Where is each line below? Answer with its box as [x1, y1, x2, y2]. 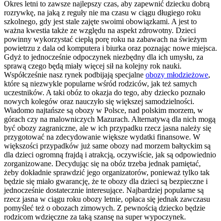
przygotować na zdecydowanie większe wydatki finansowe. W [4, 132, 200, 141]
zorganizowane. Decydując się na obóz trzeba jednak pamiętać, [4, 159, 201, 168]
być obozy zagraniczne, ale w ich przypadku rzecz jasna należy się [4, 123, 211, 132]
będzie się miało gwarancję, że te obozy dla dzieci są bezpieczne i [4, 177, 208, 185]
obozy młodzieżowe [146, 70, 208, 79]
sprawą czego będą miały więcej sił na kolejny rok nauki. [4, 61, 182, 70]
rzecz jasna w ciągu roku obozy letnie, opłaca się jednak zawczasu [4, 194, 210, 203]
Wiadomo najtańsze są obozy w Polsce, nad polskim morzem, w [4, 106, 203, 114]
